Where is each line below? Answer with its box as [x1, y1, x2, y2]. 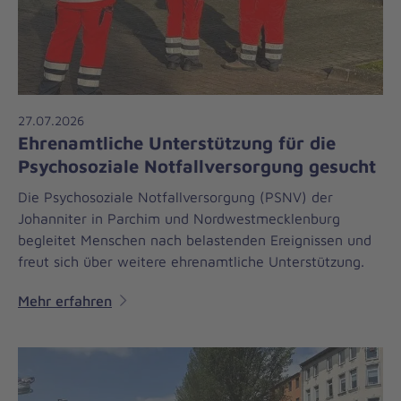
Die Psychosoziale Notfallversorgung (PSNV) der [18, 188, 333, 205]
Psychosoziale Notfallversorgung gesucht [18, 154, 376, 176]
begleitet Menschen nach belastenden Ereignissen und [18, 231, 371, 248]
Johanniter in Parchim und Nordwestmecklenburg [18, 209, 340, 226]
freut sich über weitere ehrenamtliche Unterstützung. [18, 252, 364, 269]
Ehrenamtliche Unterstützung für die [18, 131, 336, 153]
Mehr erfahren [18, 292, 112, 309]
